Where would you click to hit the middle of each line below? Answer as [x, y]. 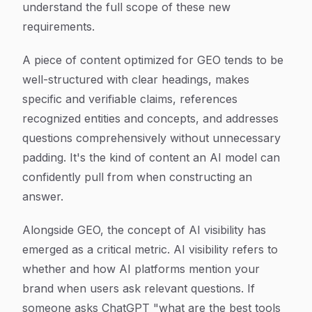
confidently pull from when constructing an [137, 177]
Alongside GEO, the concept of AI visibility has [144, 230]
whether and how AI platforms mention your [141, 269]
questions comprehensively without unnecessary [151, 138]
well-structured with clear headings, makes [136, 79]
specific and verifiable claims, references [130, 99]
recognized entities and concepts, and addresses [150, 118]
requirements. [58, 26]
